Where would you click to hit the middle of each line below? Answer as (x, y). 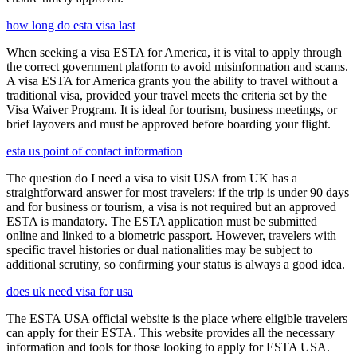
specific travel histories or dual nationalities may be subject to (159, 249)
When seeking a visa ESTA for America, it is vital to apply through (174, 52)
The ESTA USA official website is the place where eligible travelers (177, 318)
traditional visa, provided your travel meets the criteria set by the (167, 95)
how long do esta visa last (71, 25)
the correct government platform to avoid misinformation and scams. (177, 66)
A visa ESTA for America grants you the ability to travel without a (172, 80)
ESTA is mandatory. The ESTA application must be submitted (162, 221)
